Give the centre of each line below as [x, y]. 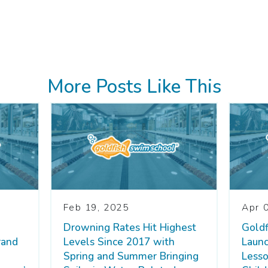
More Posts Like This [134, 87]
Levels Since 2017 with [119, 242]
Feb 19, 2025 [96, 208]
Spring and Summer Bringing [131, 256]
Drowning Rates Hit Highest [130, 228]
